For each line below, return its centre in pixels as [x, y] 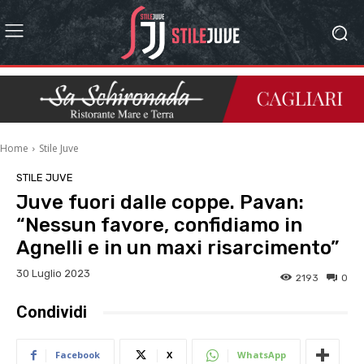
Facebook [78, 355]
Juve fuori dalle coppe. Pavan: [160, 203]
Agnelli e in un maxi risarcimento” [178, 248]
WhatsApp [262, 355]
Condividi [52, 312]
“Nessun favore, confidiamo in [159, 225]
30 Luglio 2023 [53, 274]
